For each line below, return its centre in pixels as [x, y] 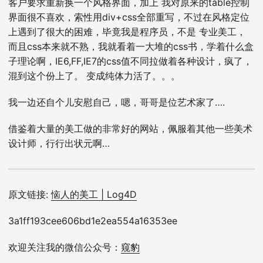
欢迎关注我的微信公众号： [65, 247]
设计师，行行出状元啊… [59, 143]
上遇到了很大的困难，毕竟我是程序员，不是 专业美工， [127, 32]
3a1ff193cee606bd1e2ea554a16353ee [93, 221]
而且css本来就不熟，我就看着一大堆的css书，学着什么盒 [131, 46]
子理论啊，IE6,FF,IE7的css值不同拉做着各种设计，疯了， [130, 61]
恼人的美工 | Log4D [94, 194]
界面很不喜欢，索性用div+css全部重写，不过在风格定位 [129, 17]
